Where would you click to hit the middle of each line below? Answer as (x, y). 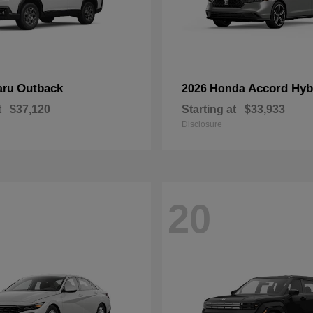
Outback (40, 88)
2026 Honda (215, 88)
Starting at (209, 109)
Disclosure (202, 124)
